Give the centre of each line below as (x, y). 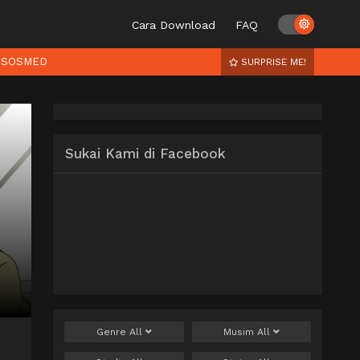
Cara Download (174, 25)
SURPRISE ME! (272, 62)
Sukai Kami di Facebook (145, 153)
